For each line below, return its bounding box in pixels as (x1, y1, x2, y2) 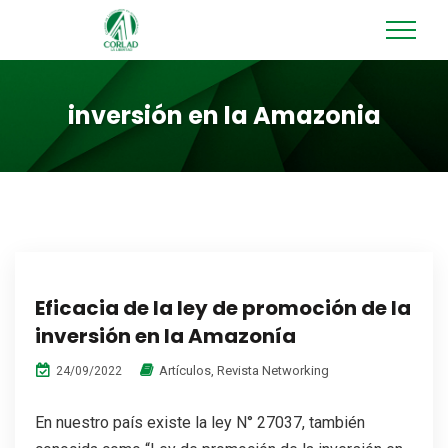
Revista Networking (217, 362, 329, 378)
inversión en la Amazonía (35, 321, 296, 350)
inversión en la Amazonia (67, 98, 381, 132)
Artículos (159, 362, 211, 378)
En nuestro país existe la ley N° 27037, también (35, 412, 365, 432)
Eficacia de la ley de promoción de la (35, 293, 411, 322)
